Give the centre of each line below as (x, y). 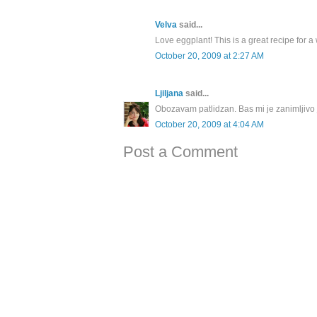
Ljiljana (169, 94)
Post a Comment (180, 152)
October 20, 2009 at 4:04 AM (209, 125)
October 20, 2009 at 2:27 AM (209, 56)
